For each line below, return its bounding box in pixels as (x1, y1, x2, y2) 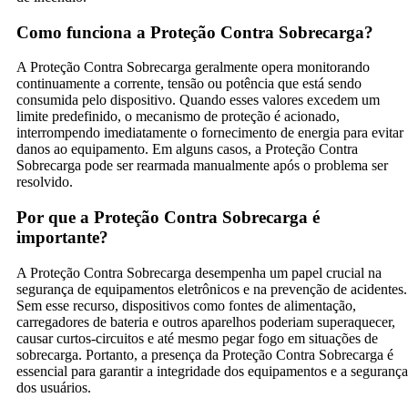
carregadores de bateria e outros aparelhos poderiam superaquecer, (16, 313, 395, 330)
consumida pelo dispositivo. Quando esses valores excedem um (16, 92, 380, 108)
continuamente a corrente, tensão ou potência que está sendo (16, 76, 362, 92)
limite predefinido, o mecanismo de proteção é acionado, (16, 108, 340, 125)
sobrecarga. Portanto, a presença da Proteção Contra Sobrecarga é (16, 346, 393, 362)
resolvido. (16, 174, 73, 190)
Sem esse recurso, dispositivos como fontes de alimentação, (16, 297, 356, 313)
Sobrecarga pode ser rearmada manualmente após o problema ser (16, 158, 388, 174)
